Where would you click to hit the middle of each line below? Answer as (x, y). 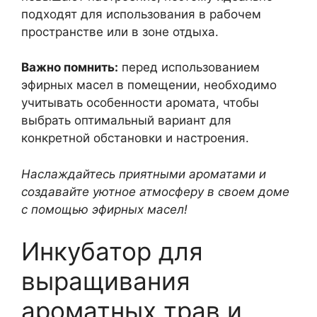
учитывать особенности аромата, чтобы (140, 103)
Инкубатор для (112, 251)
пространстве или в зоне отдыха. (120, 31)
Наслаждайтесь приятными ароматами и (144, 174)
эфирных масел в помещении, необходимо (149, 85)
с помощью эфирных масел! (104, 209)
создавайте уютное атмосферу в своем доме (155, 191)
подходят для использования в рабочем (141, 14)
